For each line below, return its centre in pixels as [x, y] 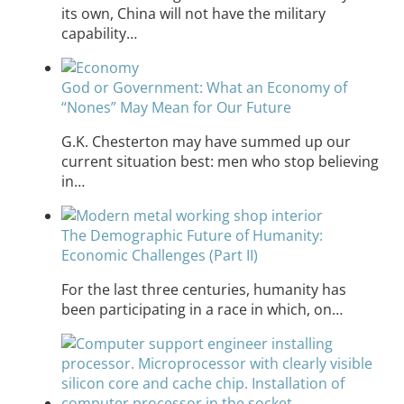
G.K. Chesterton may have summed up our [206, 141]
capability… [99, 33]
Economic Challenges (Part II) [160, 255]
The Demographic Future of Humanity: [192, 235]
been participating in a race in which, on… [202, 309]
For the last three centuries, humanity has [204, 289]
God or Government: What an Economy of [204, 87]
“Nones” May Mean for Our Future [176, 107]
